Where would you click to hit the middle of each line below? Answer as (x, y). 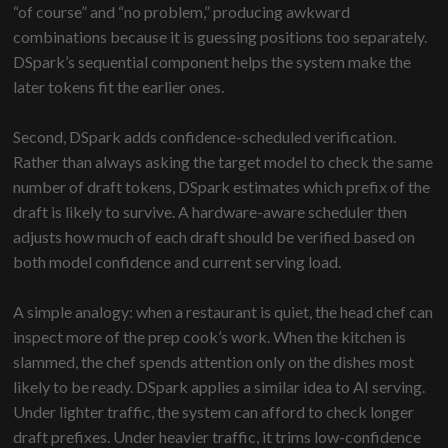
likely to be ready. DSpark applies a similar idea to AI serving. (219, 387)
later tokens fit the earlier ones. (119, 87)
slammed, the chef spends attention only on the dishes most (214, 362)
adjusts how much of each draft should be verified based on (214, 237)
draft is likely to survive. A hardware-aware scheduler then (210, 212)
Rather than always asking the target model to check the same (223, 162)
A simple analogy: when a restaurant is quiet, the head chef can (223, 312)
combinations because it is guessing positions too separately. (220, 37)
